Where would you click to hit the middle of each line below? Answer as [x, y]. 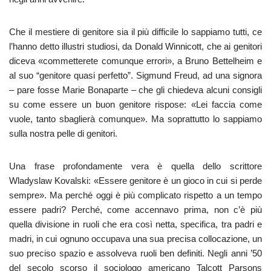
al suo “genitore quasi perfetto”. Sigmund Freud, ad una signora [135, 75]
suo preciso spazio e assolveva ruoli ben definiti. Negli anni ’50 [135, 253]
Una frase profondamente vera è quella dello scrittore [135, 166]
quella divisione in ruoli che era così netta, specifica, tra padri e [135, 224]
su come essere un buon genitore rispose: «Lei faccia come [135, 104]
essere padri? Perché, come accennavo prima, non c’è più [135, 210]
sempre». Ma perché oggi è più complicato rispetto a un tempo [135, 195]
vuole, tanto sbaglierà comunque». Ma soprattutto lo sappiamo [135, 119]
